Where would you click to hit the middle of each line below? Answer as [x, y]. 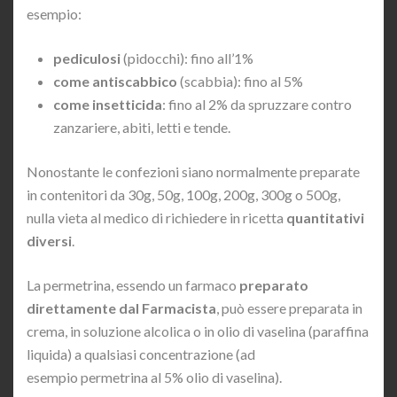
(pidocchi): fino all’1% [187, 58]
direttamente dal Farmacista [121, 308]
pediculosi [87, 58]
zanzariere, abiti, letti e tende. [142, 128]
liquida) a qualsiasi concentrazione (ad [141, 354]
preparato [274, 285]
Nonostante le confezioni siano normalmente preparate [193, 172]
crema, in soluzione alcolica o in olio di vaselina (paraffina [198, 331]
